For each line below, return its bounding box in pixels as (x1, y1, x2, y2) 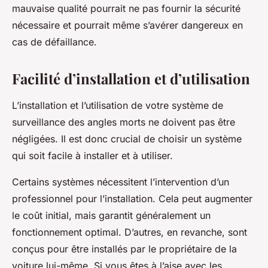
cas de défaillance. (12, 36, 97, 48)
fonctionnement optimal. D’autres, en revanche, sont (12, 226, 247, 238)
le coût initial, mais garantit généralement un (12, 209, 211, 221)
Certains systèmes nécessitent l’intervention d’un (12, 176, 229, 188)
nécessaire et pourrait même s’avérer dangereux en (12, 19, 243, 31)
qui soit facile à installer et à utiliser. (12, 150, 173, 162)
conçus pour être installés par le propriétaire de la (12, 243, 237, 255)
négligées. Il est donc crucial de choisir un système (12, 133, 242, 145)
